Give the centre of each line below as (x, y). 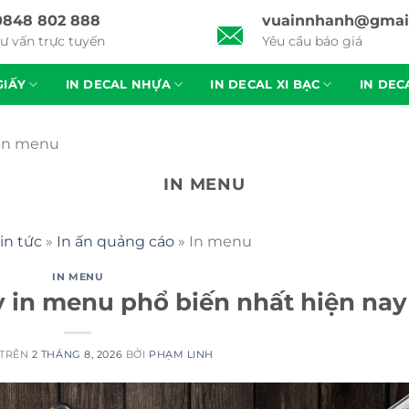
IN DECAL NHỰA (118, 84)
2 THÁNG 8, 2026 (77, 355)
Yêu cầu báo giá (313, 42)
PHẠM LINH (181, 355)
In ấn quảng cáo (115, 241)
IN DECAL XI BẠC (265, 84)
